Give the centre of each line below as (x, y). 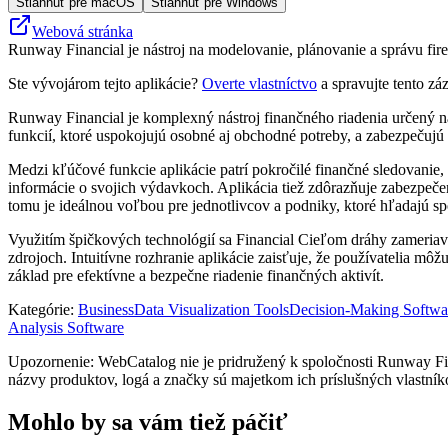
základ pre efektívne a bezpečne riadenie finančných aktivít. (196, 275)
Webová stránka (82, 31)
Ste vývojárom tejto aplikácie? (105, 83)
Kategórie (39, 309)
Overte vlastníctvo (259, 83)
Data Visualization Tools (211, 309)
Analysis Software (66, 327)
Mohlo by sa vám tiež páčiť (148, 421)
